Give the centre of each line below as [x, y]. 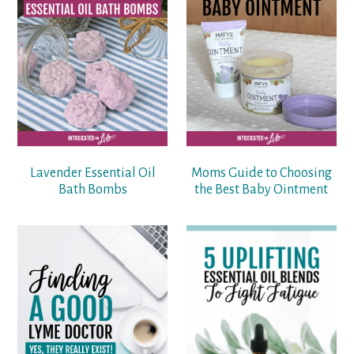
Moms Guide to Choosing [261, 173]
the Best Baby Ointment [262, 189]
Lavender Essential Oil [92, 173]
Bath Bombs [92, 189]
